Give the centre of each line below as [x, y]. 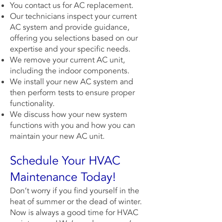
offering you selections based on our [74, 38]
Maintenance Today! [63, 177]
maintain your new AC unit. [58, 136]
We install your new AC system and [72, 82]
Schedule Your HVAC [65, 161]
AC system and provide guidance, [70, 27]
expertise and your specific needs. [71, 49]
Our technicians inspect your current [73, 16]
